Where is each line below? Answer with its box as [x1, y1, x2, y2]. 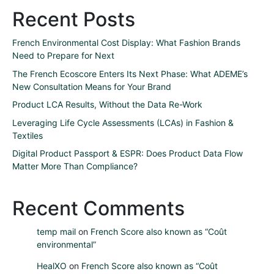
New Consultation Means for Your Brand [12, 81, 171, 92]
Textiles [12, 130, 43, 141]
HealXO [37, 260, 67, 271]
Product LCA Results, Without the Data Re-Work [12, 99, 205, 110]
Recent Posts [12, 7, 135, 32]
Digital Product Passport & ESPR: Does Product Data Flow [12, 147, 243, 158]
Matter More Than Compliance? [12, 160, 138, 171]
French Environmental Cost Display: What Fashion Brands [12, 37, 240, 48]
